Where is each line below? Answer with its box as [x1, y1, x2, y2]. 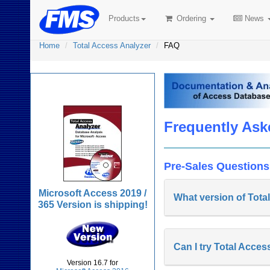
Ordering [174, 14, 209, 23]
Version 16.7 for [67, 259, 119, 267]
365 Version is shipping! [37, 199, 148, 210]
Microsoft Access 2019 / [39, 188, 147, 198]
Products [108, 14, 140, 23]
